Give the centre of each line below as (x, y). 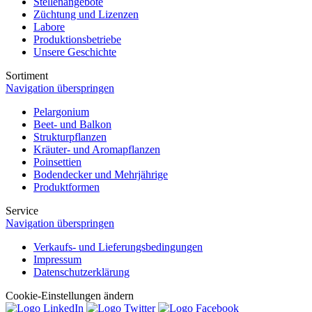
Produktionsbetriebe (77, 39)
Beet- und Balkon (72, 124)
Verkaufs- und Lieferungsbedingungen (118, 247)
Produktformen (67, 187)
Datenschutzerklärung (81, 272)
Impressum (57, 259)
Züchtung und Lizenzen (86, 14)
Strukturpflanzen (70, 136)
